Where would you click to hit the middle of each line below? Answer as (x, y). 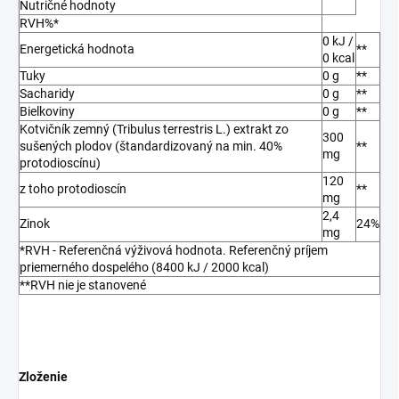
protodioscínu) (60, 163)
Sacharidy (47, 94)
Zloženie (43, 377)
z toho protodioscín (73, 189)
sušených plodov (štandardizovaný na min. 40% (151, 147)
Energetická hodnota (77, 49)
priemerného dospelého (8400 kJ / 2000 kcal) (144, 268)
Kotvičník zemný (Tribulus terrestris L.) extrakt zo (154, 130)
